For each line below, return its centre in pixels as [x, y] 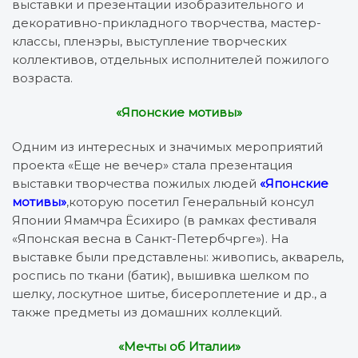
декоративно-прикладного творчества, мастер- [167, 22]
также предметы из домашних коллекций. [147, 312]
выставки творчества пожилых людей [134, 183]
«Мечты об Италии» [179, 346]
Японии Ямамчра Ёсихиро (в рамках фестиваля [164, 220]
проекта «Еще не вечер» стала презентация [152, 165]
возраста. [42, 78]
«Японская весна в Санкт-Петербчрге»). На [150, 238]
